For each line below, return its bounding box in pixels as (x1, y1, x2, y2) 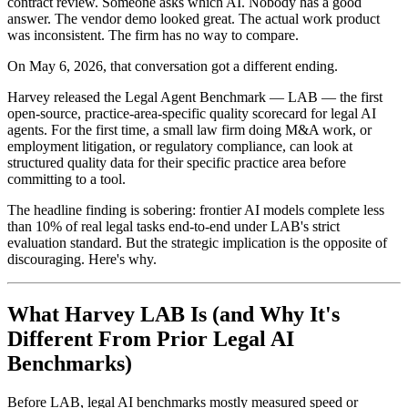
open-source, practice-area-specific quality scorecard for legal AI (7, 105, 376, 121)
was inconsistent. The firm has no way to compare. (7, 26, 299, 43)
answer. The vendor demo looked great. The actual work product (7, 10, 380, 26)
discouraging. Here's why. (7, 250, 157, 267)
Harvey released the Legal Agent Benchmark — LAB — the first (7, 88, 382, 105)
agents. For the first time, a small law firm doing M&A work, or (7, 121, 372, 138)
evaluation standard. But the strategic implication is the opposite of (7, 234, 387, 250)
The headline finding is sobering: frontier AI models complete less (7, 201, 384, 218)
